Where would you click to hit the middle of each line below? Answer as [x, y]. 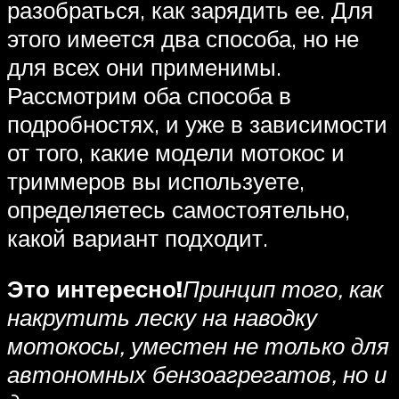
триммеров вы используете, [156, 180]
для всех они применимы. [144, 66]
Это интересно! [95, 289]
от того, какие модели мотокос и [176, 152]
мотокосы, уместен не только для [198, 346]
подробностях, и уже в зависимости [197, 123]
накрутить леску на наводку [162, 318]
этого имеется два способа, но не [183, 38]
